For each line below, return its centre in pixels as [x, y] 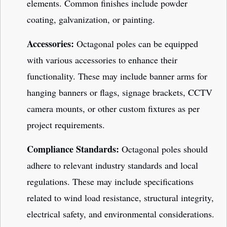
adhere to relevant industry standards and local [112, 165]
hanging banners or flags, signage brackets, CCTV [120, 92]
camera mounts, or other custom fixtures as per [113, 109]
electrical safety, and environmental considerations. [121, 214]
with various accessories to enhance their [102, 60]
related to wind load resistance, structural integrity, [120, 198]
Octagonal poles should [163, 149]
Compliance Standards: [73, 149]
